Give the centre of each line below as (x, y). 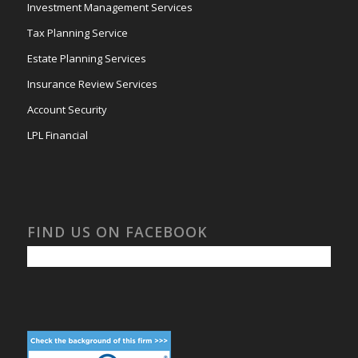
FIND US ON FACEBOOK (117, 231)
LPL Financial (57, 135)
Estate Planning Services (86, 58)
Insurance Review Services (92, 84)
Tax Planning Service (77, 32)
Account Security (67, 109)
